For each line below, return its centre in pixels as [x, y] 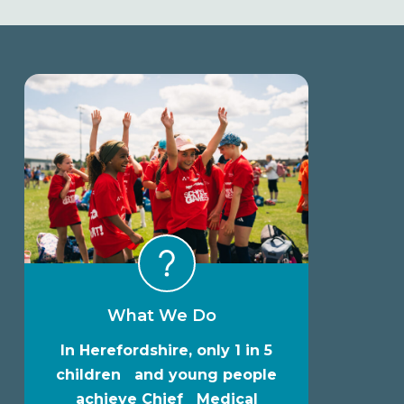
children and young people [167, 375]
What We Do [166, 315]
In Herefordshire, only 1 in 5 [167, 351]
